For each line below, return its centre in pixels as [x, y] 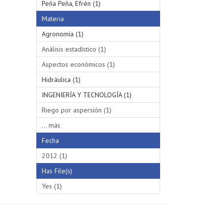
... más [51, 125]
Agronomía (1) [62, 34]
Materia [53, 18]
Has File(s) [57, 171]
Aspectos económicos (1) [78, 64]
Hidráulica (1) [61, 79]
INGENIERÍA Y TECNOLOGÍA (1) [86, 95]
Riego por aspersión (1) [76, 110]
